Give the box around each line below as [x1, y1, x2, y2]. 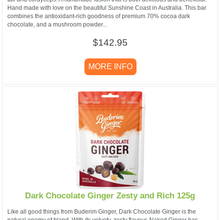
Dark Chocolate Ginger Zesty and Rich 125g [25, 191, 195, 201]
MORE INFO [86, 62, 135, 71]
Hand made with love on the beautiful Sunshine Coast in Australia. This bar [7, 4, 206, 11]
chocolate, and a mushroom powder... [7, 21, 107, 28]
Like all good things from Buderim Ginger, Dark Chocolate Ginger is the [7, 208, 196, 215]
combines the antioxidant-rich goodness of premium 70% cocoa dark [7, 12, 190, 20]
